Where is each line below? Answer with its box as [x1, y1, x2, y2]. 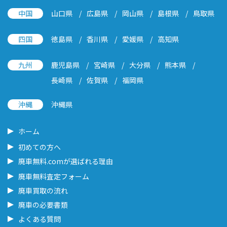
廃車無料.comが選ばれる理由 [18, 156, 113, 166]
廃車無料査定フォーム [18, 171, 89, 181]
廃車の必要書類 [18, 199, 68, 210]
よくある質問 [18, 213, 61, 224]
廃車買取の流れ [18, 185, 68, 196]
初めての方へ [18, 141, 61, 152]
